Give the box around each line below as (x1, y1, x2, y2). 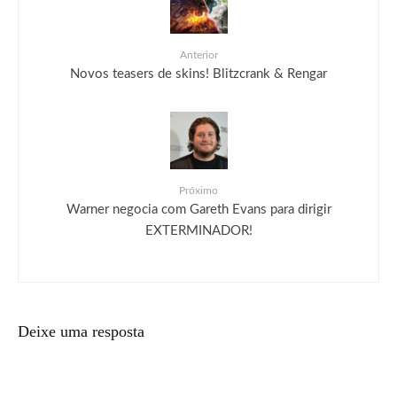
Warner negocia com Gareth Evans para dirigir (66, 203, 331, 216)
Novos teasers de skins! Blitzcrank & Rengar (70, 67, 327, 81)
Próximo (179, 185, 218, 196)
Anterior (179, 50, 218, 60)
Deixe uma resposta (18, 323, 144, 340)
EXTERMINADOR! (144, 224, 253, 237)
